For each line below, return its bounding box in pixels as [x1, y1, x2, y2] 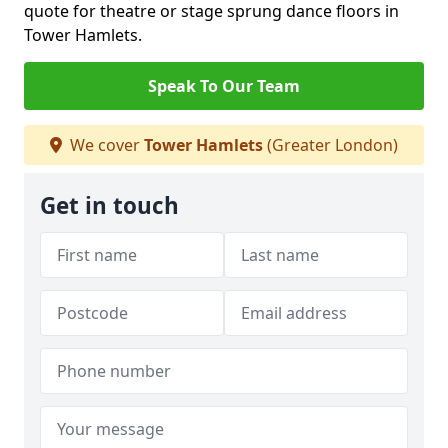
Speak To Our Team [148, 75, 300, 97]
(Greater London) [263, 134, 398, 156]
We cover [66, 134, 144, 156]
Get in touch [40, 190, 179, 221]
